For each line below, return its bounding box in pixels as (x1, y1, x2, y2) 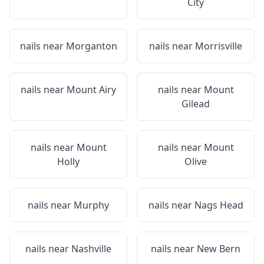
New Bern (197, 242, 240, 255)
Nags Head (194, 199, 243, 212)
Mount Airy (67, 83, 116, 96)
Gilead (181, 97, 210, 110)
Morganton (65, 39, 117, 52)
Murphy (74, 199, 109, 212)
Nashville (71, 242, 111, 255)
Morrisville (195, 39, 242, 52)
